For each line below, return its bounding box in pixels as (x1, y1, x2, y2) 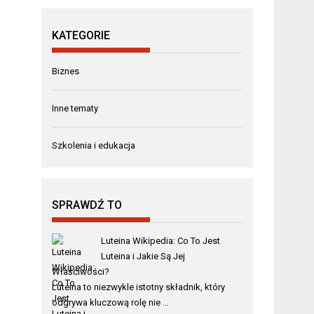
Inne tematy (52, 102, 99, 114)
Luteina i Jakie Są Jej (100, 250, 185, 261)
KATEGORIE (52, 28, 111, 42)
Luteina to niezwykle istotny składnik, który (52, 281, 226, 292)
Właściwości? (52, 266, 110, 277)
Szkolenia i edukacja (52, 139, 136, 151)
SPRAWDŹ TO (52, 198, 123, 212)
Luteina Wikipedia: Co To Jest (100, 235, 220, 246)
